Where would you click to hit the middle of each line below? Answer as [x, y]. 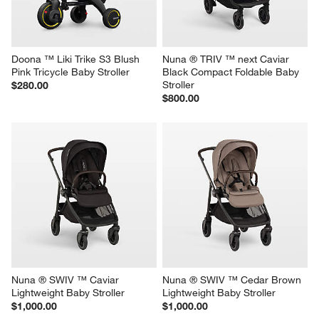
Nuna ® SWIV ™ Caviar [67, 280]
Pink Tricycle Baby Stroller [71, 72]
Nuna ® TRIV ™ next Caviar [227, 59]
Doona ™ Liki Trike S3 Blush [77, 59]
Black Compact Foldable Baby [232, 72]
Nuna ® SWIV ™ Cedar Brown [233, 280]
